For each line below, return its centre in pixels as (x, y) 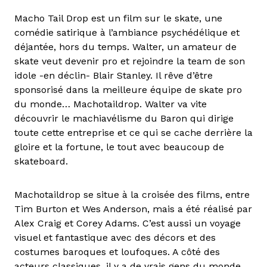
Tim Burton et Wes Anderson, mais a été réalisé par (133, 209)
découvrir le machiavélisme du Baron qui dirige (124, 118)
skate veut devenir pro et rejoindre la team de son (130, 61)
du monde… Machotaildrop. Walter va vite (111, 104)
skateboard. (41, 161)
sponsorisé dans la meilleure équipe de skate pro (128, 89)
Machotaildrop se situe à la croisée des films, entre (132, 194)
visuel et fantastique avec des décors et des (115, 237)
